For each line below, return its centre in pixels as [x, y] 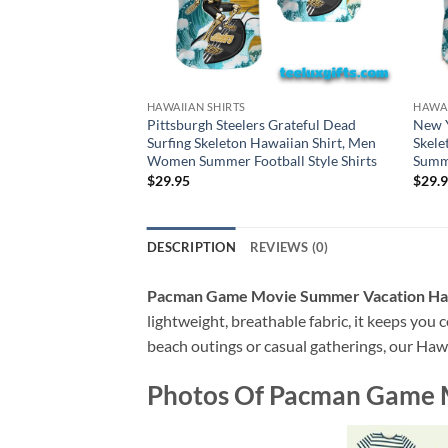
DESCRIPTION [191, 247]
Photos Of [208, 395]
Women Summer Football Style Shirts [261, 161]
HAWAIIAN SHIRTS [196, 107]
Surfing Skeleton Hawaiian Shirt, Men [261, 143]
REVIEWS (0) [289, 247]
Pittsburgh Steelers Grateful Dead [251, 125]
